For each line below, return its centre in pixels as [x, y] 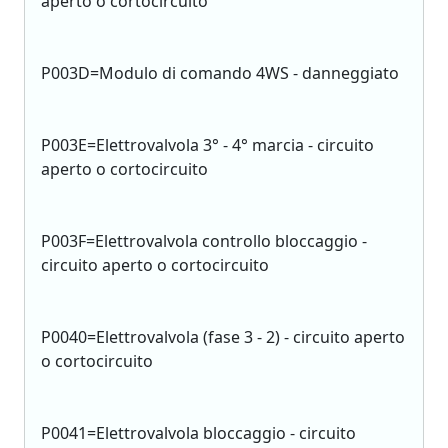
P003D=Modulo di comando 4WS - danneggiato [220, 73]
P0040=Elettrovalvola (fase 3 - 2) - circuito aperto [223, 337]
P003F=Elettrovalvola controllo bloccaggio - [204, 241]
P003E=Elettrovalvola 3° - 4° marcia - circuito [207, 145]
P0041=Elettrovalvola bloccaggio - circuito [198, 433]
